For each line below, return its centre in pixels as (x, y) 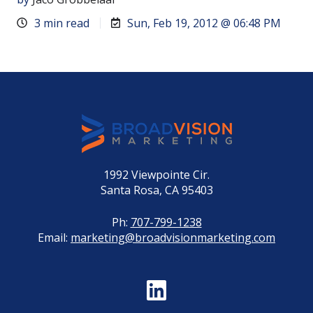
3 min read (62, 23)
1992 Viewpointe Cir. (156, 174)
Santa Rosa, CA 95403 (156, 190)
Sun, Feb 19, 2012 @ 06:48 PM (204, 23)
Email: (54, 237)
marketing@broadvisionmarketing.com (173, 237)
